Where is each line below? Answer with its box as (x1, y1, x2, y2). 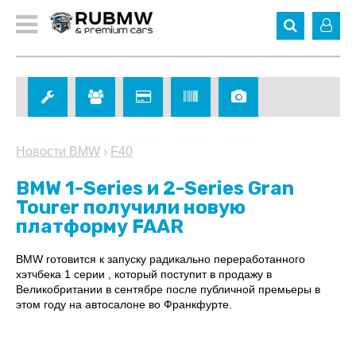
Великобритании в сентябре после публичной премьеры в (16, 283, 320, 296)
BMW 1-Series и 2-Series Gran (16, 177, 294, 199)
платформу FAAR (16, 215, 184, 238)
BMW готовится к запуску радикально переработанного (16, 253, 305, 265)
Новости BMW (16, 145, 100, 158)
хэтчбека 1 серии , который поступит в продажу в (16, 268, 272, 281)
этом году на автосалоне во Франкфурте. (16, 298, 232, 311)
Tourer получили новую (16, 196, 246, 219)
